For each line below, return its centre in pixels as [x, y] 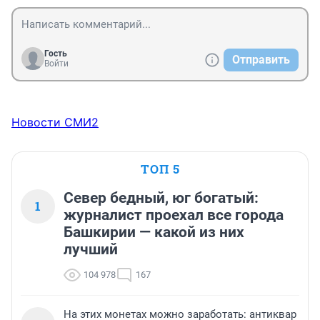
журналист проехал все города [174, 215]
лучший [91, 250]
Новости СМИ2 [55, 122]
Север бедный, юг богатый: [161, 198]
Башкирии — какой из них [154, 232]
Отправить [261, 60]
